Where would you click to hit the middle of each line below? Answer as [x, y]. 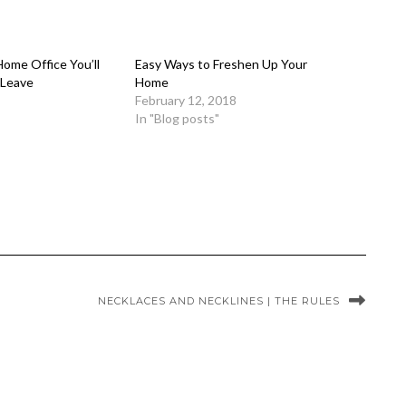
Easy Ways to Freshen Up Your [221, 63]
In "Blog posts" [177, 118]
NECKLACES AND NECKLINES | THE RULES [219, 300]
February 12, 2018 [186, 100]
